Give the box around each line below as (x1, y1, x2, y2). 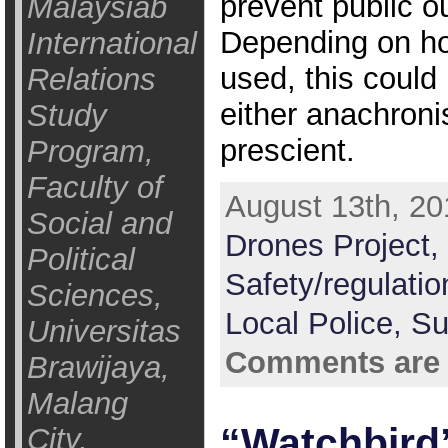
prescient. (219, 132, 355, 168)
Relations (26, 62, 156, 97)
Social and (26, 206, 172, 241)
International (26, 26, 197, 61)
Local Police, (224, 305, 411, 341)
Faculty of (26, 170, 163, 205)
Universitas (26, 314, 181, 349)
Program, (26, 134, 154, 169)
